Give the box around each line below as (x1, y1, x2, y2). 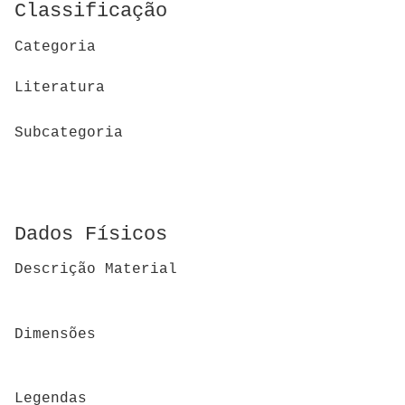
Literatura (14, 79, 105, 96)
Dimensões (14, 325, 96, 343)
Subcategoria (14, 125, 123, 142)
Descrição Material (14, 261, 177, 278)
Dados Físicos (14, 222, 167, 246)
